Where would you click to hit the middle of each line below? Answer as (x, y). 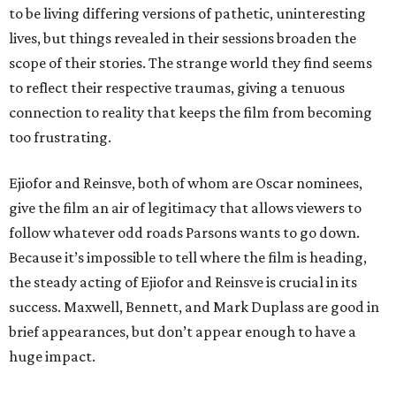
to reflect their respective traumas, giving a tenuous (177, 88)
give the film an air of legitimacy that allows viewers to (185, 208)
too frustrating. (60, 137)
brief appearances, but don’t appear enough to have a (183, 331)
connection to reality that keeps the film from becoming (190, 112)
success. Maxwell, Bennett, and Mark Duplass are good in (194, 307)
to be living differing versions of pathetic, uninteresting (187, 13)
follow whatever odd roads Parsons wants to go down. (184, 232)
